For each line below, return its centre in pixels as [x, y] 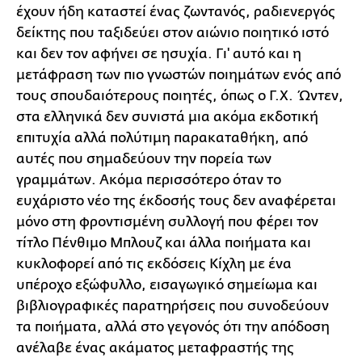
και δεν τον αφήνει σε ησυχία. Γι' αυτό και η [159, 54]
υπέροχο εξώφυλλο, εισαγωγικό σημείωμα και [167, 285]
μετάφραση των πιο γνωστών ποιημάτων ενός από [179, 75]
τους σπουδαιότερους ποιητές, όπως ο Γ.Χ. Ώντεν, [180, 96]
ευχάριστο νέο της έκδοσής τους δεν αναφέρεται [176, 201]
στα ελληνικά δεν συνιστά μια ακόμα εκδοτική [167, 117]
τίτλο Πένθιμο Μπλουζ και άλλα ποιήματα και [164, 243]
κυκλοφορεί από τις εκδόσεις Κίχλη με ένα [154, 264]
